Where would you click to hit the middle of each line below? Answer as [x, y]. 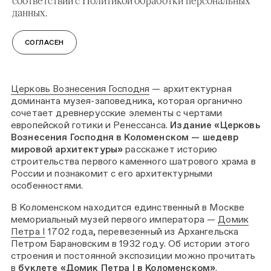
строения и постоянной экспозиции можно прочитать [133, 255]
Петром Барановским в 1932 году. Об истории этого [131, 243]
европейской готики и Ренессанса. [91, 125]
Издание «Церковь [215, 125]
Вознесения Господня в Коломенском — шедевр [125, 137]
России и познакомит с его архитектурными [112, 174]
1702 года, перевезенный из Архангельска [142, 231]
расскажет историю [170, 149]
